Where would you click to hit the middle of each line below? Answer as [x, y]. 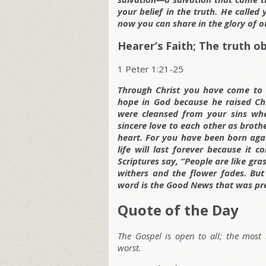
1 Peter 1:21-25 [151, 69]
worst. [129, 248]
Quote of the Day [178, 210]
